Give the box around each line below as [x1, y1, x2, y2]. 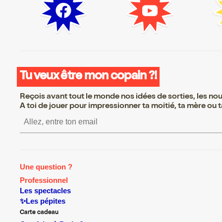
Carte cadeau [20, 210, 58, 216]
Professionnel [20, 176, 68, 185]
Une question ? [20, 163, 72, 171]
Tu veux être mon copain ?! [20, 70, 157, 83]
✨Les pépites [20, 197, 65, 205]
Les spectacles [20, 187, 71, 195]
